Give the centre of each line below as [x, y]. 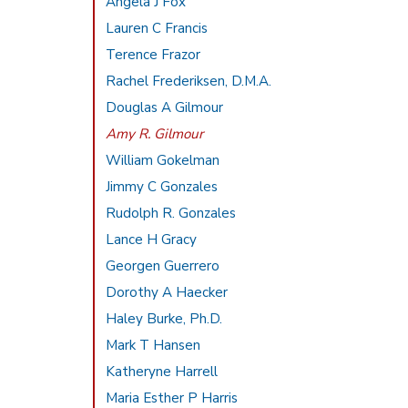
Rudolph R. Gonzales [171, 213]
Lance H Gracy [152, 240]
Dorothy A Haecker [167, 292]
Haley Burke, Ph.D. [164, 319]
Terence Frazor [153, 55]
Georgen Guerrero [163, 266]
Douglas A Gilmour [165, 107]
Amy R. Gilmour [155, 134]
